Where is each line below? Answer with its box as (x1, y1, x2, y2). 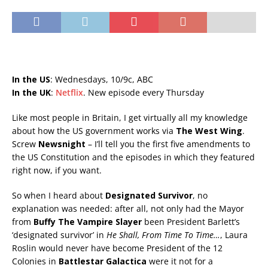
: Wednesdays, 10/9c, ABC (50, 74, 153, 86)
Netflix (56, 87, 83, 99)
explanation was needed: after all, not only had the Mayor (12, 203, 244, 215)
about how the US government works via (12, 125, 176, 137)
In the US (12, 74, 50, 86)
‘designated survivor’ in (12, 229, 106, 241)
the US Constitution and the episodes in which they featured (12, 151, 255, 163)
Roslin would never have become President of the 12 (12, 242, 223, 254)
